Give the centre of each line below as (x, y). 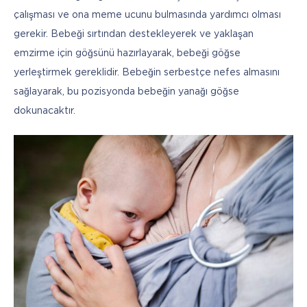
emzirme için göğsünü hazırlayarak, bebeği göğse (127, 54)
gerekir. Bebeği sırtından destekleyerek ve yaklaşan (134, 35)
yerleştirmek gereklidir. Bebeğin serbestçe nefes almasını (147, 73)
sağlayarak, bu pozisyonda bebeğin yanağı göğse (126, 92)
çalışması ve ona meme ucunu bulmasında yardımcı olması (147, 15)
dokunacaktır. (46, 111)
